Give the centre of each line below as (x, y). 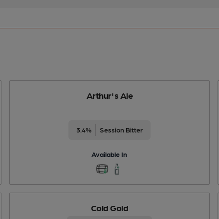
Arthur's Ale (109, 95)
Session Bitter (121, 129)
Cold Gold (109, 207)
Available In (109, 154)
